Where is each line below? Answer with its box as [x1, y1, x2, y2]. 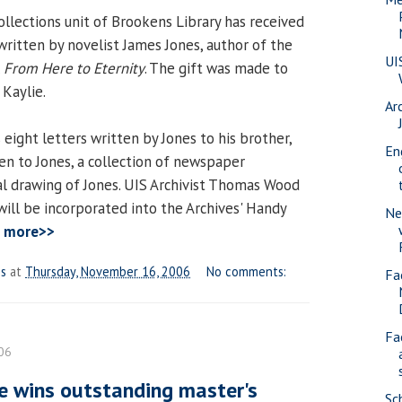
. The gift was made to [144, 57, 288, 78]
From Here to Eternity [4, 57, 144, 78]
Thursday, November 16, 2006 [25, 262, 190, 280]
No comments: [206, 262, 287, 280]
